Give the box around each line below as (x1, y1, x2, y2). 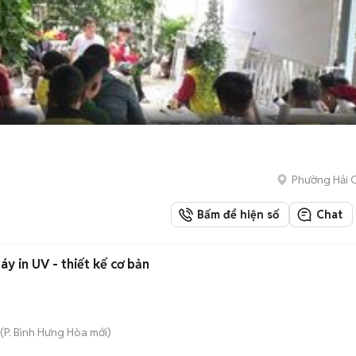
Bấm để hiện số (191, 207, 279, 222)
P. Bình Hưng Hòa (4, 325, 87, 339)
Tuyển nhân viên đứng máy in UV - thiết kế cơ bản (52, 256, 149, 273)
